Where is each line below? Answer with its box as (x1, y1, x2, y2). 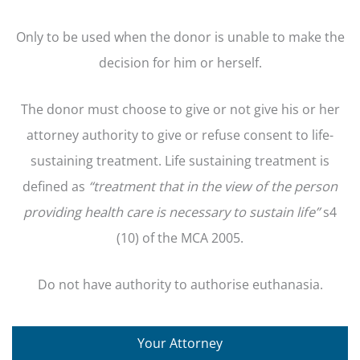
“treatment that (88, 176, 183, 195)
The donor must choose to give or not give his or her (20, 99, 340, 118)
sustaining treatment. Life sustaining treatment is (31, 150, 329, 170)
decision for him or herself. (98, 52, 262, 72)
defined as (22, 176, 88, 195)
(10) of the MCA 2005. (117, 227, 243, 247)
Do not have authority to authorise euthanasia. (37, 275, 323, 294)
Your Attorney (137, 333, 223, 353)
